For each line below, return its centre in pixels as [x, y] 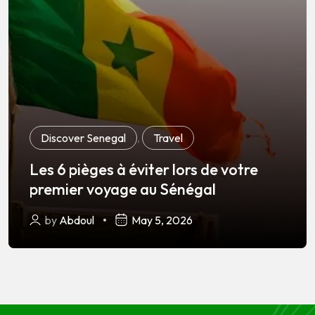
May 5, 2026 [162, 220]
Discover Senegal [83, 137]
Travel [168, 137]
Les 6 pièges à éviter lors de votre [144, 169]
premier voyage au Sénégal [123, 189]
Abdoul [77, 220]
